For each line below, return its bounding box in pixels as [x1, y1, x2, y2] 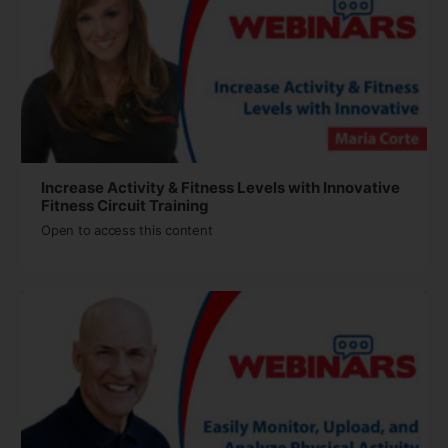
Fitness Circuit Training [41, 196, 209, 216]
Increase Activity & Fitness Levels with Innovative [41, 178, 400, 198]
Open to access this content [41, 222, 213, 239]
